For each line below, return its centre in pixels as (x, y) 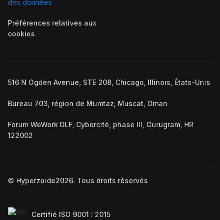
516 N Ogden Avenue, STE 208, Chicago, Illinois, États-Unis (109, 82)
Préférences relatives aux (52, 23)
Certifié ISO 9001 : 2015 (71, 215)
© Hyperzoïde (32, 180)
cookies (21, 33)
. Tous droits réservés (110, 180)
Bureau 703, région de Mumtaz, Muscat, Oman (88, 103)
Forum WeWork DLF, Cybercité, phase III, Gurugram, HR (101, 124)
